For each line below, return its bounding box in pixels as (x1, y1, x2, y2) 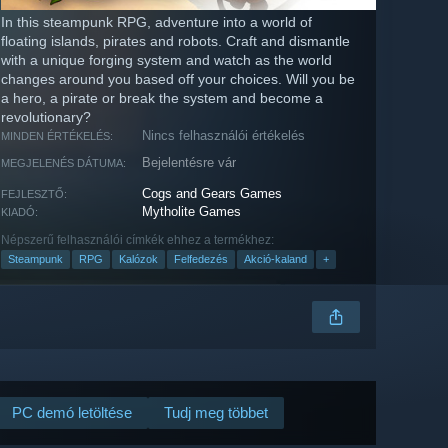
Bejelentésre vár (142, 155, 237, 171)
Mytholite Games (142, 204, 242, 220)
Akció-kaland (244, 253, 307, 266)
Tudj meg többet (164, 404, 268, 422)
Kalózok (119, 253, 158, 266)
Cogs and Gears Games (142, 186, 283, 202)
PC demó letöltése (12, 404, 132, 422)
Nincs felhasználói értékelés (142, 128, 306, 144)
